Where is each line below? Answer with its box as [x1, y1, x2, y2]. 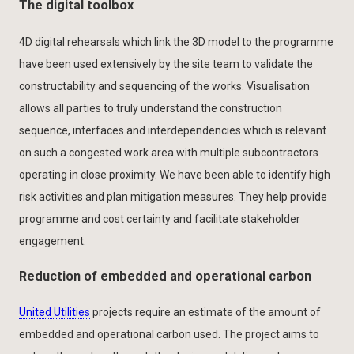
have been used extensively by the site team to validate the [19, 57, 313, 70]
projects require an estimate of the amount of [90, 306, 321, 319]
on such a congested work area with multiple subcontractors [19, 145, 318, 159]
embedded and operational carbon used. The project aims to [19, 328, 319, 341]
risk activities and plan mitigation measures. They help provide [19, 190, 327, 203]
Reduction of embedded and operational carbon [19, 268, 311, 284]
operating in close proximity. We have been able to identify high [19, 168, 330, 181]
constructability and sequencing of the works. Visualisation [19, 79, 310, 92]
